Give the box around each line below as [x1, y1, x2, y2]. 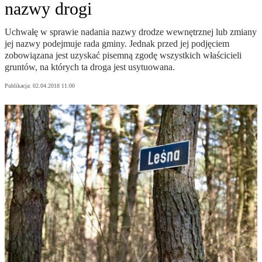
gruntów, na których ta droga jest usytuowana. [5, 62, 175, 73]
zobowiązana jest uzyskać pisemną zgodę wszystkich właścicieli [5, 50, 242, 61]
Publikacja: [5, 82, 33, 89]
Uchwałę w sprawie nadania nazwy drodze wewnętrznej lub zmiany [5, 27, 257, 37]
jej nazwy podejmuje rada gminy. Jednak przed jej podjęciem [5, 39, 229, 49]
